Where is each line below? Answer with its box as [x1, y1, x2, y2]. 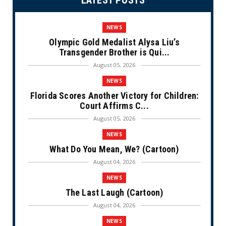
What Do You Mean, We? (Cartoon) [49, 144, 179, 155]
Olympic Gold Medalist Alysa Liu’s [49, 37, 180, 48]
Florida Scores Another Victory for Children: [30, 90, 199, 101]
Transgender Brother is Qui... [59, 47, 170, 58]
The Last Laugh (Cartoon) [65, 187, 163, 198]
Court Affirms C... [80, 100, 149, 111]
